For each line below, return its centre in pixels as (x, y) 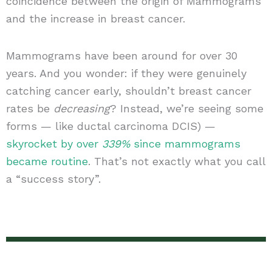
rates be (29, 108)
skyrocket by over (54, 143)
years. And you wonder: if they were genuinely (126, 73)
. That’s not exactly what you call (176, 161)
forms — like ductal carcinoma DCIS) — (110, 126)
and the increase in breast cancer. (95, 19)
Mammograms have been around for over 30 (121, 55)
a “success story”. (53, 178)
